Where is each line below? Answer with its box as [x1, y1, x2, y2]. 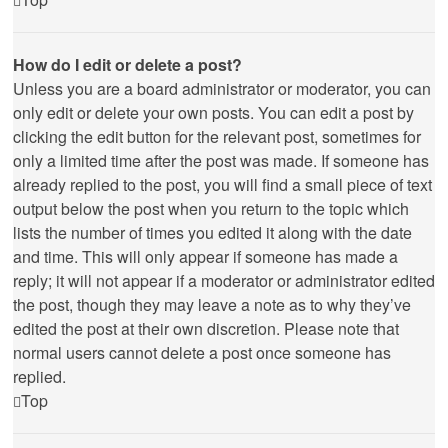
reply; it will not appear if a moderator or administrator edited [13, 269, 435, 292]
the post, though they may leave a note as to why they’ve [13, 293, 411, 316]
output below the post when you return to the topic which [13, 197, 409, 220]
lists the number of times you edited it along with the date [13, 221, 412, 244]
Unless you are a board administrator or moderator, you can [13, 77, 431, 100]
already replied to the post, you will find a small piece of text [13, 173, 432, 196]
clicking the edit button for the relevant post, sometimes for [13, 125, 421, 148]
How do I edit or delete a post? [13, 53, 242, 76]
